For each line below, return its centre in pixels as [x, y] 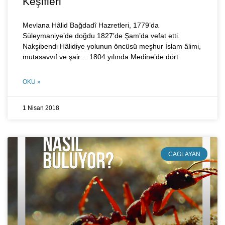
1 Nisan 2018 [41, 108]
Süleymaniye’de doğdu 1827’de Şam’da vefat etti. [101, 36]
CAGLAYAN [184, 154]
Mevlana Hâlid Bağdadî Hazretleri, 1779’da [91, 25]
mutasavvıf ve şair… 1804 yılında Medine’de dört [100, 57]
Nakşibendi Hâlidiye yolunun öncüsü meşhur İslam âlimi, [112, 46]
